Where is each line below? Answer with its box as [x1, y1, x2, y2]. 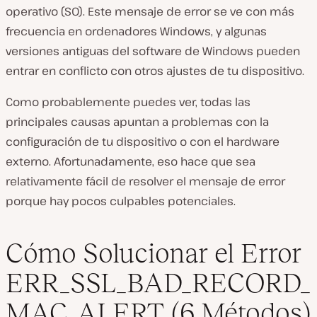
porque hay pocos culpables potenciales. [6, 193, 236, 209]
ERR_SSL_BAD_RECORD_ [6, 267, 311, 298]
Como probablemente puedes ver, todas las [6, 94, 250, 110]
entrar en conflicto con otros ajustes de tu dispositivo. [6, 63, 304, 79]
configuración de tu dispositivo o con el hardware [6, 134, 279, 150]
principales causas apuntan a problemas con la [6, 114, 269, 130]
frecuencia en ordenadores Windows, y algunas [6, 23, 267, 40]
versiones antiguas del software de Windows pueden [6, 43, 300, 59]
